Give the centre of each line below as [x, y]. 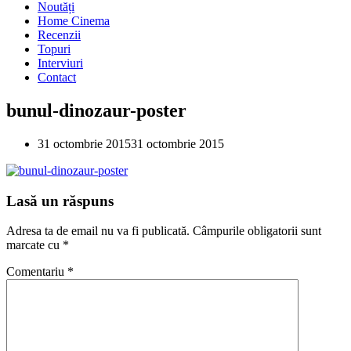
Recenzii [59, 35]
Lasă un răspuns [60, 201]
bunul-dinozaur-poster [96, 110]
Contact [57, 77]
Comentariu [37, 272]
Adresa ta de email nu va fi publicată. [98, 231]
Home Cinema [74, 21]
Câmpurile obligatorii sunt [257, 231]
